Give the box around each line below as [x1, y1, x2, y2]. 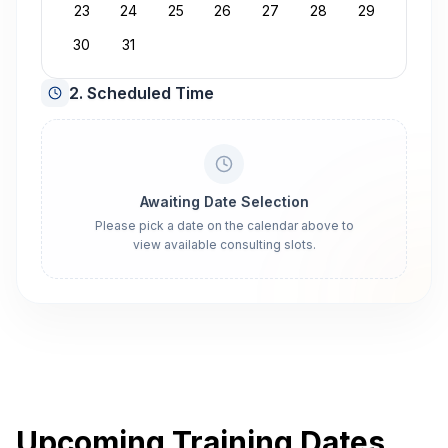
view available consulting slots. [132, 237, 316, 252]
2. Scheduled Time [69, 83, 214, 103]
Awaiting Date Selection [139, 193, 309, 210]
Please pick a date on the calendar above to [94, 218, 354, 233]
